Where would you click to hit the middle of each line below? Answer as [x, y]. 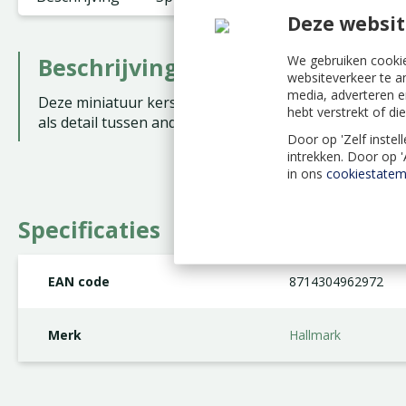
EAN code [79, 281]
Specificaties [89, 229]
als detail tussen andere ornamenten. [164, 122]
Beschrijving [108, 67]
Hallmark [314, 335]
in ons [307, 173]
